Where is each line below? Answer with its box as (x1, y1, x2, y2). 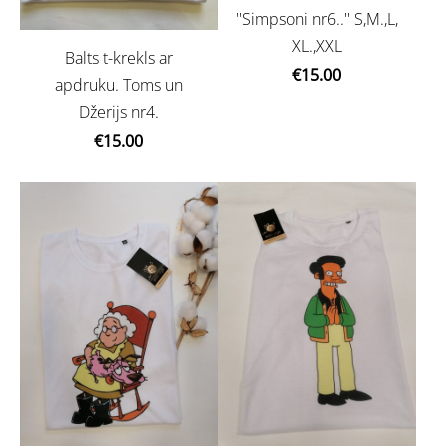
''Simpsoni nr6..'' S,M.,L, (235, 8, 398, 31)
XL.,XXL (291, 35, 342, 58)
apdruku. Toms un (54, 74, 183, 97)
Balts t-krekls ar (64, 47, 173, 70)
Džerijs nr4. (78, 101, 159, 124)
